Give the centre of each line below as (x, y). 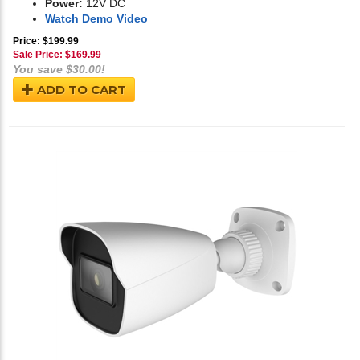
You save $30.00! (59, 70)
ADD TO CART (80, 90)
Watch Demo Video (96, 19)
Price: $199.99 (46, 41)
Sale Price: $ (42, 55)
